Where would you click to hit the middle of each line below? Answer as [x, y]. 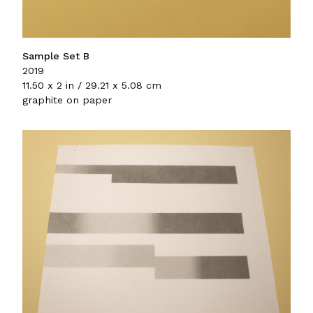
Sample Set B [56, 56]
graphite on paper [67, 100]
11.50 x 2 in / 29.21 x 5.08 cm [92, 85]
